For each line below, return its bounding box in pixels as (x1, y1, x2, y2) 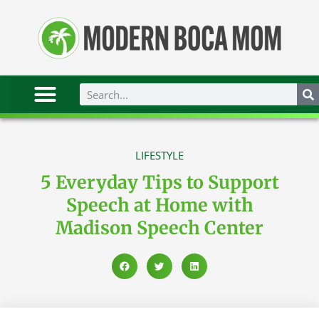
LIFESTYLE (135, 148, 184, 163)
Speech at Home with (66, 194, 253, 217)
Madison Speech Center (56, 216, 263, 240)
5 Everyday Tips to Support (40, 171, 279, 194)
